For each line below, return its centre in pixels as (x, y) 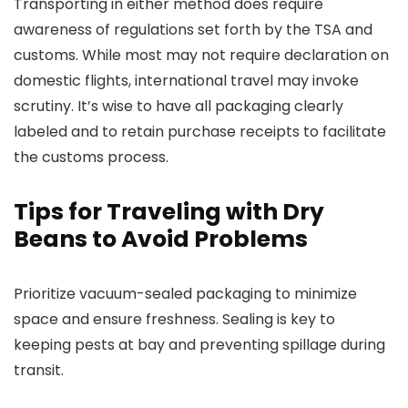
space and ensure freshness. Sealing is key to (174, 319)
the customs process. (91, 157)
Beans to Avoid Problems (161, 239)
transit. (39, 370)
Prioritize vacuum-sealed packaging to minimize (185, 294)
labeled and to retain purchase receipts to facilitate (200, 132)
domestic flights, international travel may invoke (186, 81)
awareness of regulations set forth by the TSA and (193, 30)
